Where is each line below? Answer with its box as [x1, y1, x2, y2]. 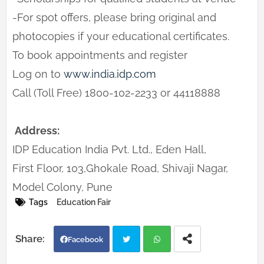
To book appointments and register [12, 49, 187, 62]
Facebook [68, 235, 103, 245]
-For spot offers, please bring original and [12, 11, 216, 24]
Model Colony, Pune [12, 181, 113, 194]
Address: [12, 124, 60, 137]
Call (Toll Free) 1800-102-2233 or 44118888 [12, 87, 220, 100]
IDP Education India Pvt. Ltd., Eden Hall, [12, 143, 206, 156]
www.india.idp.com [64, 68, 156, 81]
